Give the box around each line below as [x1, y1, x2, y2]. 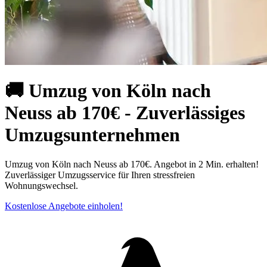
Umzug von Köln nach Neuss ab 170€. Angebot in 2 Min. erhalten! [5, 159, 259, 169]
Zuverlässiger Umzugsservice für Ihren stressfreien [5, 169, 195, 180]
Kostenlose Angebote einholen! [5, 200, 123, 211]
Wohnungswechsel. [5, 180, 78, 191]
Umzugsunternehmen [5, 124, 180, 146]
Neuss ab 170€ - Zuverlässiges [5, 102, 245, 124]
